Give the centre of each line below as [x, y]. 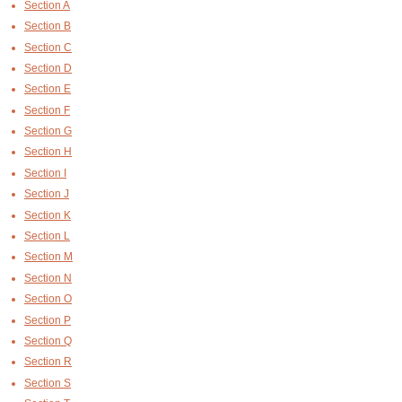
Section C [48, 47]
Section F [47, 110]
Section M [48, 257]
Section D [48, 68]
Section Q [48, 341]
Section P [48, 320]
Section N [48, 278]
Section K [48, 215]
